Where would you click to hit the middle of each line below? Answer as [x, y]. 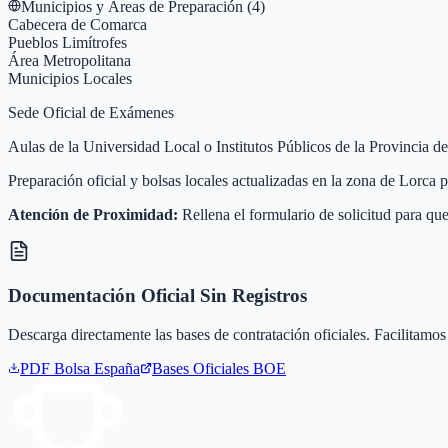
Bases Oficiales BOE [219, 368]
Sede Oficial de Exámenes [91, 113]
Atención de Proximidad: [93, 215]
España [117, 368]
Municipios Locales [70, 79]
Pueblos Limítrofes [67, 43]
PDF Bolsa [57, 368]
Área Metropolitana [69, 61]
